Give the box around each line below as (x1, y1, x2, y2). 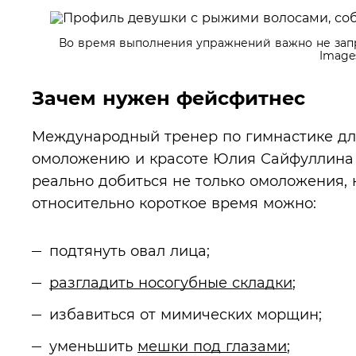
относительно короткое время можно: (32, 195, 316, 211)
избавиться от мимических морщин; (49, 306, 322, 323)
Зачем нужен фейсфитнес (32, 87, 305, 110)
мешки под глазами (137, 338, 287, 354)
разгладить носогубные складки (49, 274, 292, 291)
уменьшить (49, 338, 137, 354)
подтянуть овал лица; (49, 242, 210, 259)
